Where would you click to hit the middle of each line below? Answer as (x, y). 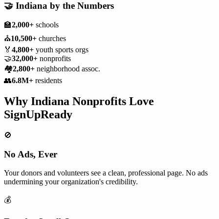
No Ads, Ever (31, 154)
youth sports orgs (61, 50)
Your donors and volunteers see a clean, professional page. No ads (106, 173)
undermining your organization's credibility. (71, 182)
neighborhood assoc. (67, 69)
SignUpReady (38, 114)
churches (51, 39)
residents (48, 81)
